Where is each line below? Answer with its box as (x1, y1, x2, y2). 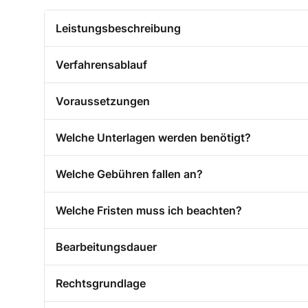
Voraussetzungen (56, 94, 150, 109)
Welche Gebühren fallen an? (56, 167, 203, 181)
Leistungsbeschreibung (56, 21, 181, 36)
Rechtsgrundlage (56, 276, 146, 291)
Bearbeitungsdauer (56, 240, 157, 254)
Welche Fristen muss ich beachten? (56, 203, 242, 218)
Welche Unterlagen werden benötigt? (56, 131, 251, 145)
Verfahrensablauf (56, 58, 147, 72)
